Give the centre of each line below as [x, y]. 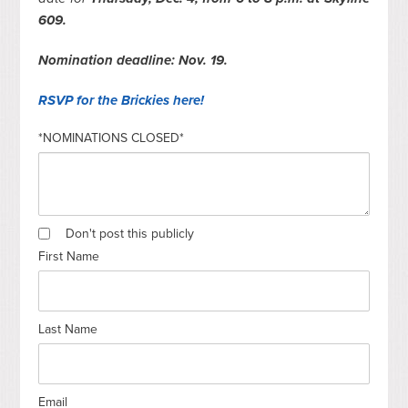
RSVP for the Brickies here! [122, 100]
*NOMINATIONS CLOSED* [112, 138]
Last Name [68, 329]
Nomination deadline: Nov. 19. [133, 60]
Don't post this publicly [130, 233]
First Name [69, 256]
